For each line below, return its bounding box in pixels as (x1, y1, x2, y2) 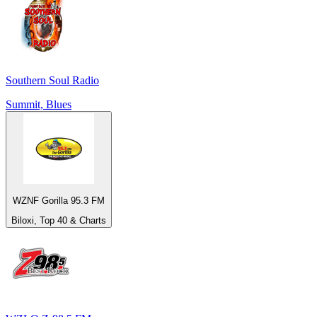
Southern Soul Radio (6, 74, 99, 86)
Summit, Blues (6, 98, 71, 110)
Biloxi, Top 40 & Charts (11, 215, 106, 226)
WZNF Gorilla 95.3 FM (13, 195, 105, 206)
